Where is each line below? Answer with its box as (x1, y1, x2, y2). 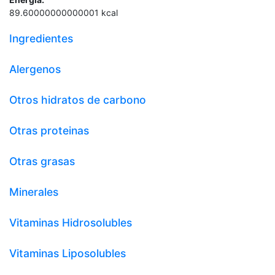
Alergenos (9, 62, 61, 76)
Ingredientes (9, 31, 73, 45)
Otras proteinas (9, 123, 89, 137)
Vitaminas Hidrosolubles (9, 215, 132, 229)
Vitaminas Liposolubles (9, 246, 126, 260)
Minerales (9, 185, 58, 198)
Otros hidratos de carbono (9, 93, 146, 106)
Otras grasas (9, 154, 75, 168)
